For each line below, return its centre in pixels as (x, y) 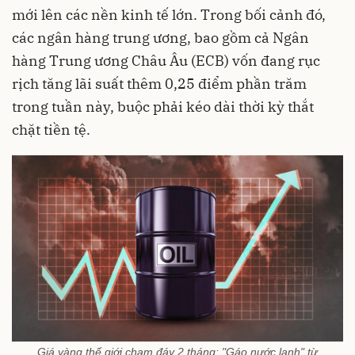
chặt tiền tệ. (51, 129)
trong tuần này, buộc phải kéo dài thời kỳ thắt (163, 106)
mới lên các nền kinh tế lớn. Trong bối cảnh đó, (169, 14)
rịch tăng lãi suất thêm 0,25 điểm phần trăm (159, 83)
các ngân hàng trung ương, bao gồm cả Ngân (160, 37)
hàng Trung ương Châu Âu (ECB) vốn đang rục (166, 60)
